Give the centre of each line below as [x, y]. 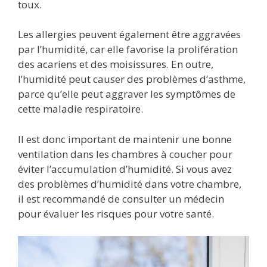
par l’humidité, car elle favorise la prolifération [128, 49]
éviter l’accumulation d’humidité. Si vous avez [125, 169]
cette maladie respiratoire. [80, 109]
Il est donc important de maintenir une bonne [125, 139]
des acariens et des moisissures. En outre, [116, 64]
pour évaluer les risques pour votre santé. [116, 213]
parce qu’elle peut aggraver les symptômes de [127, 94]
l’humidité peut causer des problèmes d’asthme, [132, 79]
